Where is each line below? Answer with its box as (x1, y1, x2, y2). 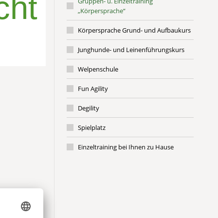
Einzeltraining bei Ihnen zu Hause (77, 143, 174, 151)
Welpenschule (77, 65, 118, 73)
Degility (77, 104, 99, 112)
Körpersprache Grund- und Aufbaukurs (77, 26, 191, 35)
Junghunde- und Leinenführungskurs (77, 45, 184, 54)
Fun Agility (77, 84, 108, 93)
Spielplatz (77, 123, 106, 132)
